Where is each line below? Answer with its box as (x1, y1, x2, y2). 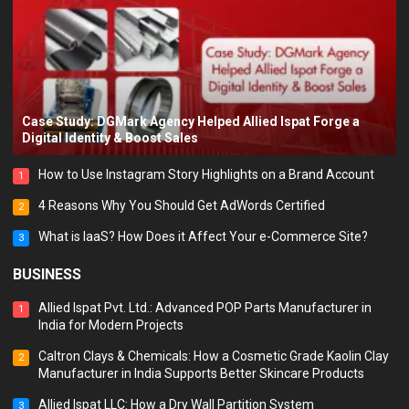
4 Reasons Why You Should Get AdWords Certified (38, 198, 326, 214)
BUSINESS (13, 266, 82, 284)
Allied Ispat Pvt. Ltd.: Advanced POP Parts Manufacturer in (38, 300, 372, 316)
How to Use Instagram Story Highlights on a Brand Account (38, 167, 375, 183)
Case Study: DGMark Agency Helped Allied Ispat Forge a (22, 114, 361, 130)
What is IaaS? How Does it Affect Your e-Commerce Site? (38, 229, 369, 245)
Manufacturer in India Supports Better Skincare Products (38, 366, 365, 382)
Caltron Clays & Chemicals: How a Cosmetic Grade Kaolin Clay (38, 349, 390, 364)
